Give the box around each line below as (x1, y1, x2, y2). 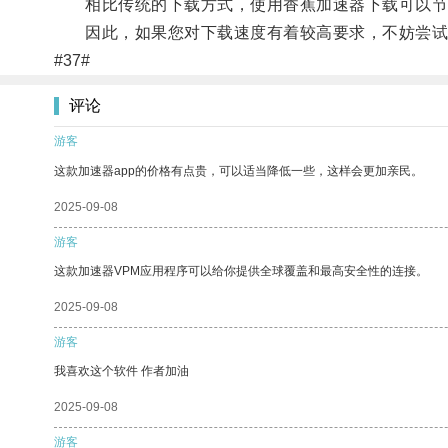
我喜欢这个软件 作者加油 (54, 363, 189, 378)
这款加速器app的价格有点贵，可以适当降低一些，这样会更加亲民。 (54, 163, 423, 178)
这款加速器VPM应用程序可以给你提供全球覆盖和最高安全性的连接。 (54, 263, 428, 278)
